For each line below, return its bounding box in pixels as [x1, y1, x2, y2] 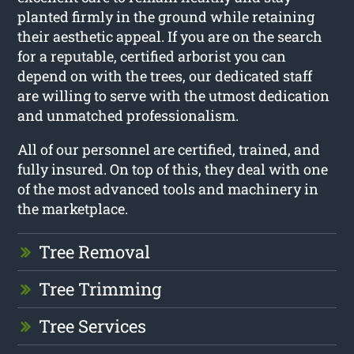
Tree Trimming [39, 277, 162, 300]
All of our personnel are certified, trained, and [17, 139, 321, 159]
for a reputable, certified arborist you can [17, 46, 287, 66]
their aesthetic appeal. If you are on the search [17, 26, 323, 46]
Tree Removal [39, 239, 151, 263]
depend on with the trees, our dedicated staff [17, 66, 313, 85]
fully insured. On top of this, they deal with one [17, 159, 329, 179]
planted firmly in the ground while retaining [17, 6, 315, 26]
